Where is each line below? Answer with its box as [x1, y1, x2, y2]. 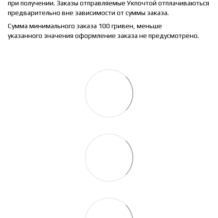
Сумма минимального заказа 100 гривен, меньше [8, 21, 162, 30]
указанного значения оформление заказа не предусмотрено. [8, 31, 199, 39]
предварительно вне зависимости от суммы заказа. [8, 8, 169, 17]
